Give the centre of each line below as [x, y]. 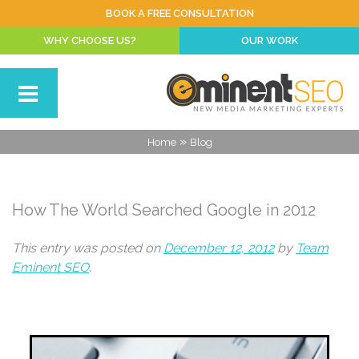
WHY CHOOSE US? [90, 40]
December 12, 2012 [219, 248]
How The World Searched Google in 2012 [164, 210]
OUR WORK [269, 40]
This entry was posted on [88, 248]
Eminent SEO [50, 267]
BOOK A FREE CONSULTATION [179, 13]
